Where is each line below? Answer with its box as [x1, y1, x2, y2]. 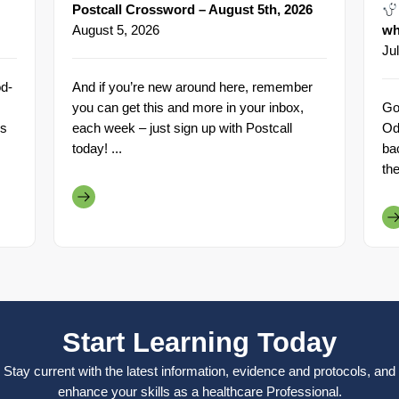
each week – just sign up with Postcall [72, 120, 292, 136]
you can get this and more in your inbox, [72, 100, 304, 116]
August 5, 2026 [72, 22, 159, 38]
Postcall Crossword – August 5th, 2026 [72, 2, 313, 18]
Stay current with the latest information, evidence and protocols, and [4, 363, 395, 379]
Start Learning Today [62, 327, 337, 359]
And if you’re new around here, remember [72, 79, 313, 95]
